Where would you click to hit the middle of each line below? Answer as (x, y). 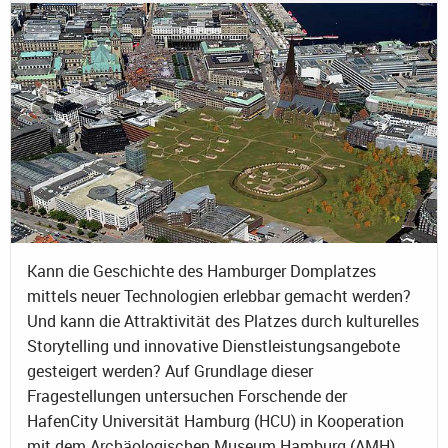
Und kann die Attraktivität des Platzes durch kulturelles (223, 321)
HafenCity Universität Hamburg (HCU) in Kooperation (215, 421)
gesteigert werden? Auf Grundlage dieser (170, 371)
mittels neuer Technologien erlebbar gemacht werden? (219, 296)
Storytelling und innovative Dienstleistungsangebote (213, 346)
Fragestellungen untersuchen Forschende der (187, 396)
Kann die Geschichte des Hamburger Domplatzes (201, 271)
